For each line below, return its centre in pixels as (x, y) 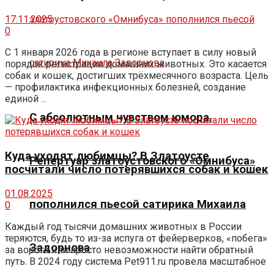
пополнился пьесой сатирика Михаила (138, 204)
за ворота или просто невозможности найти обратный (129, 250)
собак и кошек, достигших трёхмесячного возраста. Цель (137, 76)
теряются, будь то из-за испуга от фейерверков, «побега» (136, 238)
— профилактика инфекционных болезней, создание (125, 87)
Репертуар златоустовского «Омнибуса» (142, 161)
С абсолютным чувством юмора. (121, 117)
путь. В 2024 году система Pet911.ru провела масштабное (135, 261)
